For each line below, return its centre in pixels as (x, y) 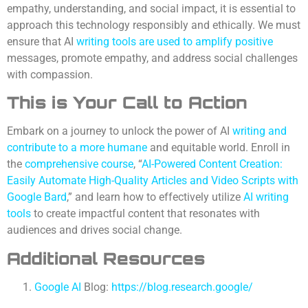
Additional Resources (106, 258)
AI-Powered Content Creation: (212, 164)
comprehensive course (79, 164)
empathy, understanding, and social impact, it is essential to (151, 8)
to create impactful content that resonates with (145, 214)
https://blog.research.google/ (182, 287)
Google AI (58, 287)
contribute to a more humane (77, 148)
